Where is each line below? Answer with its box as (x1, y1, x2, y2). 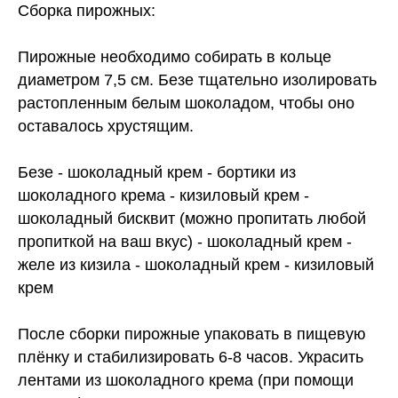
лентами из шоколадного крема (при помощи (18, 371, 354, 390)
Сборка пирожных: (18, 2, 155, 20)
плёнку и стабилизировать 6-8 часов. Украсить (18, 348, 363, 367)
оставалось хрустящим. (18, 117, 194, 136)
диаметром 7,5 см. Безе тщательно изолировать (18, 71, 377, 90)
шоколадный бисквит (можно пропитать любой (18, 210, 366, 228)
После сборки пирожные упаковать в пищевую (18, 325, 366, 344)
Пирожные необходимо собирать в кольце (18, 48, 331, 67)
